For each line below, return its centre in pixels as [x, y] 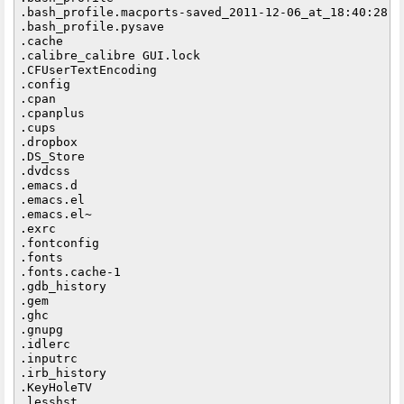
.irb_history [64, 372]
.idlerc [46, 344]
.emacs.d [49, 185]
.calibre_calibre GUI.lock [110, 55]
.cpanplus [53, 113]
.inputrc [49, 358]
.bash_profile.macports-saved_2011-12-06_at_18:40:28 [204, 12]
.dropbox [49, 142]
